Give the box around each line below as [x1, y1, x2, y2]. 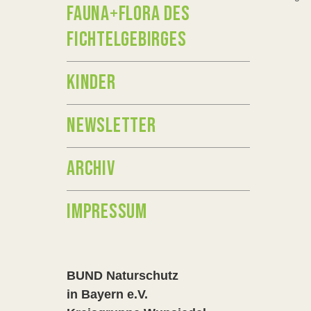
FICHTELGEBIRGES [67, 27, 187, 52]
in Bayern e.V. [67, 287, 148, 301]
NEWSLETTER [67, 113, 156, 138]
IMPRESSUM [67, 199, 147, 224]
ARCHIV [67, 156, 115, 181]
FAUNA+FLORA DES [67, 1, 190, 26]
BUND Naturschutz [67, 269, 178, 283]
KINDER [67, 70, 116, 95]
